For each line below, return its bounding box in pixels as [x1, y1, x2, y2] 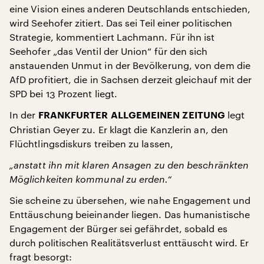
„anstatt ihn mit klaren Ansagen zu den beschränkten [9, 159, 249, 170]
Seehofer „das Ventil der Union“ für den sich [9, 45, 208, 57]
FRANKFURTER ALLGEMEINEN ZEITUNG [38, 111, 226, 120]
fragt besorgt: [9, 251, 72, 262]
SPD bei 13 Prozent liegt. [9, 88, 118, 99]
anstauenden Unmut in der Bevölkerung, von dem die [9, 60, 250, 71]
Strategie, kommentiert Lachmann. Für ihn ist [9, 31, 215, 42]
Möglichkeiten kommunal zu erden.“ [9, 173, 171, 184]
